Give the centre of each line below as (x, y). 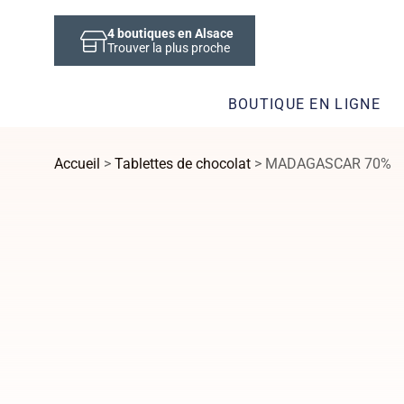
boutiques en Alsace (174, 33)
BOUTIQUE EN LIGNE (304, 104)
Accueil (77, 164)
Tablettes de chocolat (183, 164)
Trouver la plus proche (169, 48)
